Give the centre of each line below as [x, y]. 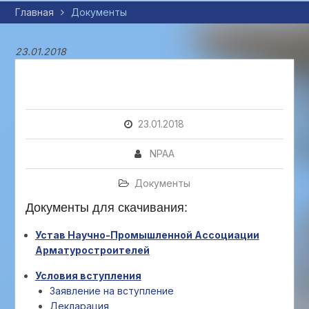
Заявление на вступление [111, 291]
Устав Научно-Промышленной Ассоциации [147, 235]
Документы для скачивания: [106, 208]
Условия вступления [88, 276]
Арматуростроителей [92, 250]
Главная [34, 12]
